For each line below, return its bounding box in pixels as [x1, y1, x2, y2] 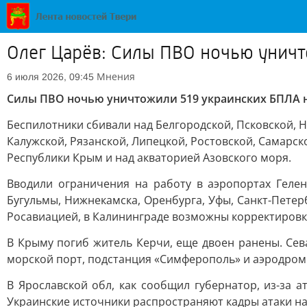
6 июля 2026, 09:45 [7, 71, 94, 82]
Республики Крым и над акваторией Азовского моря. [7, 150, 291, 165]
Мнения [97, 70, 135, 83]
